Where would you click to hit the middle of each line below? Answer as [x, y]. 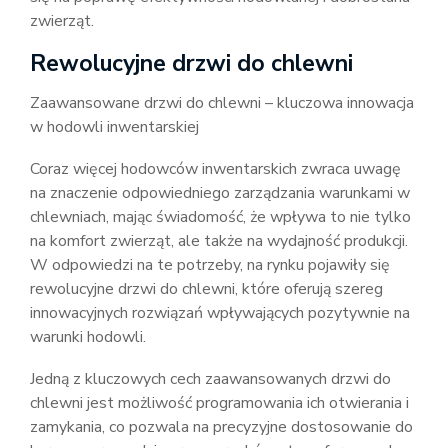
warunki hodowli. [88, 337]
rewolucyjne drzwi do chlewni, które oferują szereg [206, 289]
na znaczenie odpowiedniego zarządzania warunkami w [220, 193]
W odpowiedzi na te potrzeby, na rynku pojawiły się [210, 265]
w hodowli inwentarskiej [114, 127]
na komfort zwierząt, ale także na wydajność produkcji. [219, 241]
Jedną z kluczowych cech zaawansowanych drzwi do [210, 379]
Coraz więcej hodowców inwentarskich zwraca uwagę [215, 169]
